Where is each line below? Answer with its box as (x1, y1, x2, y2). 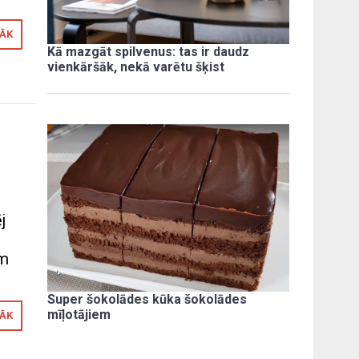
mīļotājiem (47, 307, 111, 323)
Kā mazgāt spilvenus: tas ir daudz (47, 43, 250, 59)
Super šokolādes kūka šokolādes (47, 292, 248, 308)
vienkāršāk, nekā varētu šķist (47, 58, 225, 75)
